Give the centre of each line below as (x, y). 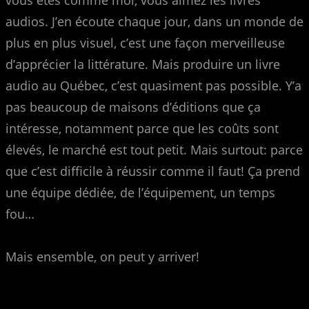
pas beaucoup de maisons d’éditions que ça (133, 107)
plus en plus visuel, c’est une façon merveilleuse (145, 42)
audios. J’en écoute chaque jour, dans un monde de (154, 21)
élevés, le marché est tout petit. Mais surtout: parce (154, 149)
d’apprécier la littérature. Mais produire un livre (143, 64)
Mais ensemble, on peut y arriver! (102, 256)
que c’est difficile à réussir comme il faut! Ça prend (153, 171)
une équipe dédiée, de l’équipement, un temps (140, 192)
